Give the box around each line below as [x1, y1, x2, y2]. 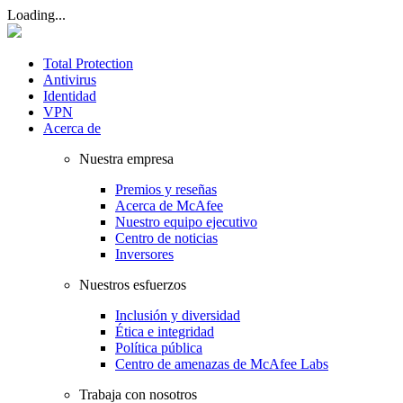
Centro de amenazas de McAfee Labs [115, 356, 328, 372]
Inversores [115, 246, 174, 262]
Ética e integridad [115, 324, 214, 339]
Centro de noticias [115, 230, 218, 246]
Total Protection [43, 56, 133, 71]
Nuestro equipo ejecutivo [115, 214, 257, 229]
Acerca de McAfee [115, 198, 223, 213]
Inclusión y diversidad [115, 308, 240, 323]
